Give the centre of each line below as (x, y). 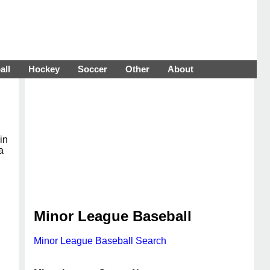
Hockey (44, 69)
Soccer (93, 69)
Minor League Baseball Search (100, 241)
